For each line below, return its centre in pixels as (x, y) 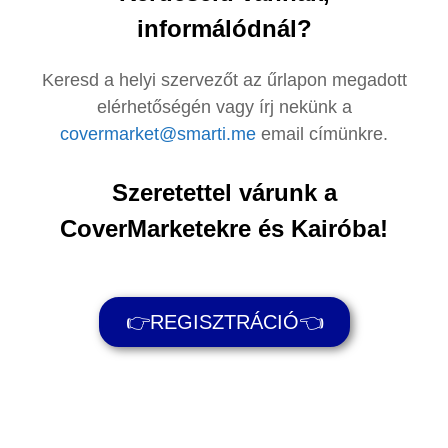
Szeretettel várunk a (224, 192)
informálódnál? (224, 28)
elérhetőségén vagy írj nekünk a (224, 106)
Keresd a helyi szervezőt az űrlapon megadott (224, 79)
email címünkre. (324, 133)
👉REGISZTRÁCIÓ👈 (224, 321)
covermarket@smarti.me (158, 133)
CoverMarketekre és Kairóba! (224, 228)
